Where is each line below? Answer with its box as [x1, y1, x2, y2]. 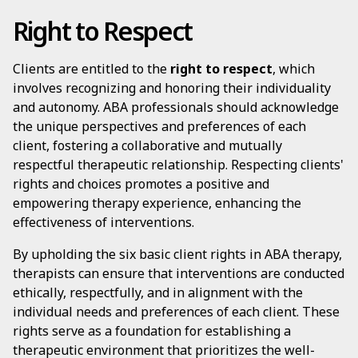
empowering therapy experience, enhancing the [13, 194, 301, 212]
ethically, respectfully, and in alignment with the [13, 284, 303, 301]
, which [272, 60, 315, 78]
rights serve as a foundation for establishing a [13, 322, 291, 340]
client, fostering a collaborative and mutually [13, 137, 282, 154]
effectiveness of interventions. [13, 213, 194, 231]
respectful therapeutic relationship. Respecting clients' [13, 156, 344, 173]
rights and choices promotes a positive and [13, 175, 269, 193]
